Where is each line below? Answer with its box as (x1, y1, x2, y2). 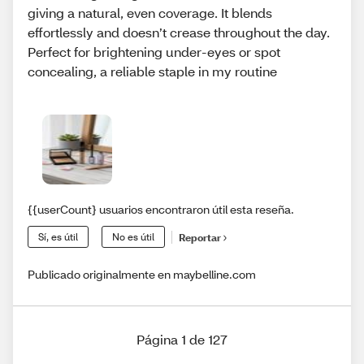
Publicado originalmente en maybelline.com (28, 266, 256, 283)
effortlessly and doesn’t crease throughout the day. (28, 24, 330, 41)
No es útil (112, 231, 154, 244)
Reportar (179, 231, 221, 244)
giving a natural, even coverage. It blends (28, 4, 272, 22)
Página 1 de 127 (136, 331, 227, 349)
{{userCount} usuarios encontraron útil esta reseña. (28, 201, 294, 218)
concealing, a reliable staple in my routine (28, 63, 277, 80)
